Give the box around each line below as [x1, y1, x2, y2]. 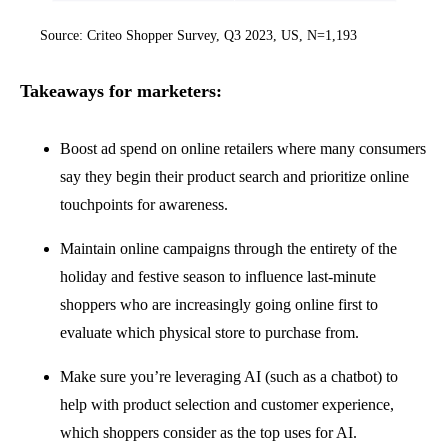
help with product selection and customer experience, [60, 396, 394, 414]
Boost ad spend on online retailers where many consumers [60, 140, 426, 158]
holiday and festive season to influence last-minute [60, 268, 376, 286]
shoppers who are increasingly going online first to [60, 296, 378, 314]
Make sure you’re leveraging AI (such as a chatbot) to [60, 368, 398, 386]
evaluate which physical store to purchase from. [60, 324, 359, 342]
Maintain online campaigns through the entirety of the [60, 240, 397, 258]
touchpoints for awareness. [60, 196, 228, 214]
